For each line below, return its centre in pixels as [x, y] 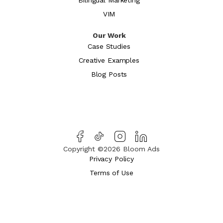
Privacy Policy [111, 159]
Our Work [109, 35]
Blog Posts [109, 74]
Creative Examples [109, 60]
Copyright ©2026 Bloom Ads [111, 149]
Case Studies [109, 46]
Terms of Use [111, 172]
